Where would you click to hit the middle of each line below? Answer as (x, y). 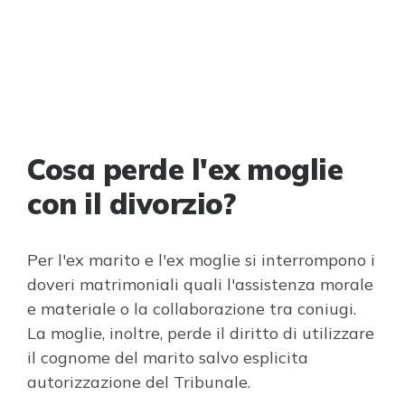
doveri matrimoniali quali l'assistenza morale (200, 284)
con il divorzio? (131, 203)
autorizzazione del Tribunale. (139, 382)
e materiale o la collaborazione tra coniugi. (192, 309)
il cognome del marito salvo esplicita (168, 358)
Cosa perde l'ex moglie (185, 169)
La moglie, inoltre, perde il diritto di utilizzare (201, 333)
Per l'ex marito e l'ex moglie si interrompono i (201, 260)
